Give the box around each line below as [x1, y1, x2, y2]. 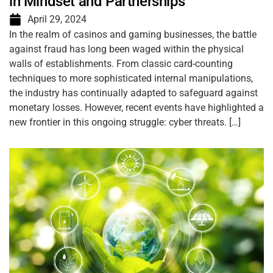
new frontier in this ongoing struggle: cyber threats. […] [9, 116, 241, 128]
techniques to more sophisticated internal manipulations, [9, 73, 253, 84]
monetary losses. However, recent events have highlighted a [9, 102, 264, 113]
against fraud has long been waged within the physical [9, 43, 244, 55]
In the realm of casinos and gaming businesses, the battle [9, 29, 257, 40]
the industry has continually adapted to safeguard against [9, 87, 258, 99]
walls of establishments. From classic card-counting [9, 58, 233, 69]
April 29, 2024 [27, 13, 87, 25]
